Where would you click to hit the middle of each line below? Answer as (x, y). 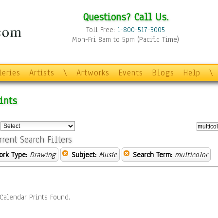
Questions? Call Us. (126, 17)
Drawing (43, 155)
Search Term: (153, 155)
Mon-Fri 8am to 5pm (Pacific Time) (126, 39)
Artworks (93, 73)
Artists (42, 73)
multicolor (191, 155)
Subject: (84, 155)
